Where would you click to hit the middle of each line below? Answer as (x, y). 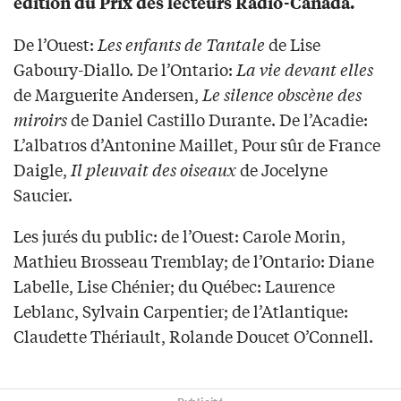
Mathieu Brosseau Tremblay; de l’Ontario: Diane (194, 261)
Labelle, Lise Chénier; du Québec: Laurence (174, 286)
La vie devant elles (305, 69)
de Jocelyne (282, 170)
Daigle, (42, 170)
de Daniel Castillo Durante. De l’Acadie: (218, 119)
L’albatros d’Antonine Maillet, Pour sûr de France (197, 145)
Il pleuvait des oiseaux (154, 170)
